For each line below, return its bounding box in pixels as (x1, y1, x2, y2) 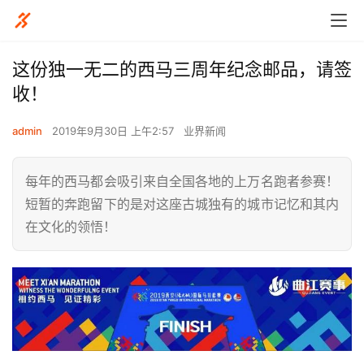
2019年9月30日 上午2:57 (52, 124, 177, 137)
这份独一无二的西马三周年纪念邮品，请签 (12, 58, 352, 80)
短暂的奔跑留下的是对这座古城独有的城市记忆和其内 (25, 196, 339, 212)
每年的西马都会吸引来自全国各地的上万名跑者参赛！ (25, 173, 339, 189)
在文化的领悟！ (25, 219, 116, 235)
